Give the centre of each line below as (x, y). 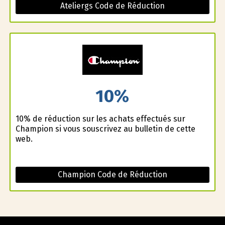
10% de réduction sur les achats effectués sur (100, 119)
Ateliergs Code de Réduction (112, 6)
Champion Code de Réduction (112, 174)
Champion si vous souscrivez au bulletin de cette (105, 129)
